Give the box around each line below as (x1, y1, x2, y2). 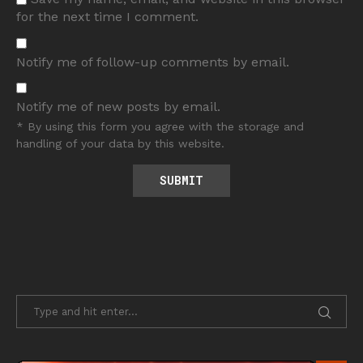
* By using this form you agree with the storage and (16, 120, 304, 134)
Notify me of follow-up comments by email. (16, 54, 289, 70)
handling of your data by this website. (16, 137, 224, 151)
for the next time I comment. (16, 9, 199, 25)
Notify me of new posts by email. (16, 99, 220, 115)
